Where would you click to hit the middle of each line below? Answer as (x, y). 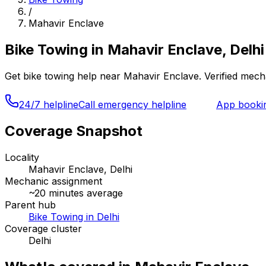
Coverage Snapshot (74, 131)
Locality (22, 157)
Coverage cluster (43, 228)
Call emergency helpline (132, 104)
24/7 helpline (49, 104)
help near (97, 76)
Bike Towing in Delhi (74, 216)
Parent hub (30, 205)
